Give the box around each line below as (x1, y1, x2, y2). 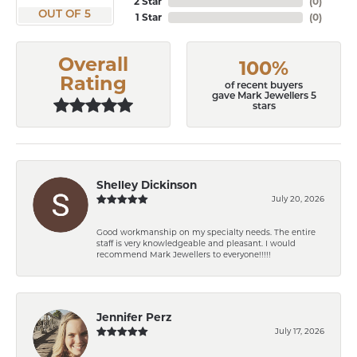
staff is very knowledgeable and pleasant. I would (96, 237, 296, 248)
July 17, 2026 (275, 325, 324, 335)
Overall (58, 53, 128, 76)
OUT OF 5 (38, 10, 92, 20)
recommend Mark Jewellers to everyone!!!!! (96, 249, 271, 259)
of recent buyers (225, 80, 303, 91)
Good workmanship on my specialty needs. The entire (96, 226, 316, 237)
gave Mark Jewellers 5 (211, 91, 316, 101)
